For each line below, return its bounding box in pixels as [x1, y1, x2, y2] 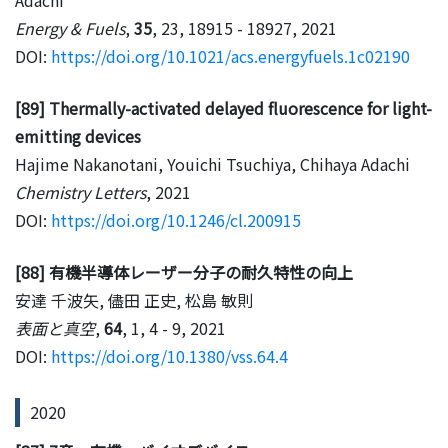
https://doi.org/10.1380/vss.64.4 [51, 343, 288, 368]
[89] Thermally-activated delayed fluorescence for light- [15, 95, 432, 120]
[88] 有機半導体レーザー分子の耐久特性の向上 [15, 259, 353, 284]
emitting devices [15, 123, 141, 148]
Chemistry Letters [15, 179, 146, 204]
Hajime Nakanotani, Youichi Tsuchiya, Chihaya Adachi [15, 151, 410, 176]
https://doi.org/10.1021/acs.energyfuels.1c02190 [51, 43, 410, 68]
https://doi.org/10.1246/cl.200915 [51, 207, 301, 232]
